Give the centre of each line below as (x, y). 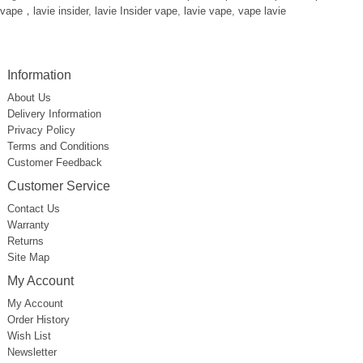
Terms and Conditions (58, 146)
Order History (38, 320)
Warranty (28, 225)
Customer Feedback (55, 162)
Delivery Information (54, 114)
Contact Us (34, 209)
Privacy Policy (41, 130)
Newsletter (32, 352)
